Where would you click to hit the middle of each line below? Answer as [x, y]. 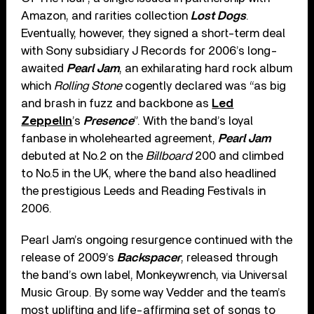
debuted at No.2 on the [84, 156]
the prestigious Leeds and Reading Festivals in [144, 191]
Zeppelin [47, 121]
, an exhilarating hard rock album [206, 68]
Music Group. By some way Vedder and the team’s [154, 292]
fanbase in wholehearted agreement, [120, 138]
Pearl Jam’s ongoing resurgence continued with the [157, 240]
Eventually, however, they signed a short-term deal [153, 33]
